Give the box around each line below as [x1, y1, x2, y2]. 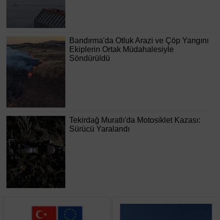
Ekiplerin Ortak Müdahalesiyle [69, 45, 174, 54]
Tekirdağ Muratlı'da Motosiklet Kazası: [69, 116, 200, 125]
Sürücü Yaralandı [69, 125, 130, 134]
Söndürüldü [69, 54, 110, 63]
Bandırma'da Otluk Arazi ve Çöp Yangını [69, 36, 209, 45]
